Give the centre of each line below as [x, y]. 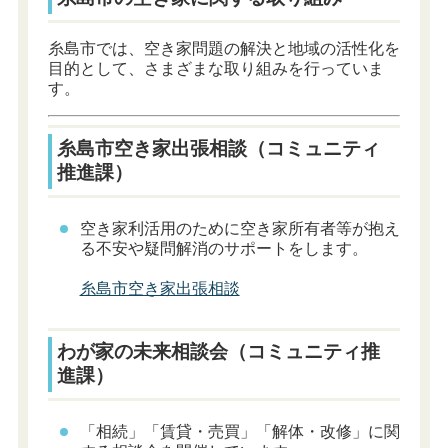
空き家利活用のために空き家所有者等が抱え [239, 228]
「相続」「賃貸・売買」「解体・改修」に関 [239, 431]
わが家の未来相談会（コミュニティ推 [219, 352]
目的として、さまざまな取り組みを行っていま [215, 68]
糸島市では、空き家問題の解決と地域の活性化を [223, 48]
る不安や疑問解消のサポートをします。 [223, 248]
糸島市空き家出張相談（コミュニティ [219, 149]
